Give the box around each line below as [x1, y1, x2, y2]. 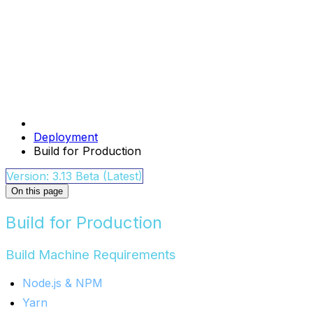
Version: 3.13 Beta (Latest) [6, 169, 143, 184]
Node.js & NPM [22, 275, 103, 290]
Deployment [34, 130, 98, 145]
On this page [11, 186, 63, 197]
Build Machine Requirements [6, 247, 176, 263]
